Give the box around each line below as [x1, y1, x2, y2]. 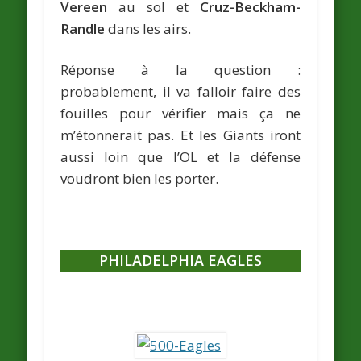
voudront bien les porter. [60, 168, 219, 188]
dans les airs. [105, 19, 192, 38]
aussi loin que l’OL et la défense [60, 147, 301, 166]
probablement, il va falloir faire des [60, 81, 301, 101]
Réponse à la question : [60, 60, 301, 79]
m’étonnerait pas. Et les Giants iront [60, 125, 301, 144]
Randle [60, 19, 106, 38]
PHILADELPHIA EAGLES [99, 250, 262, 270]
